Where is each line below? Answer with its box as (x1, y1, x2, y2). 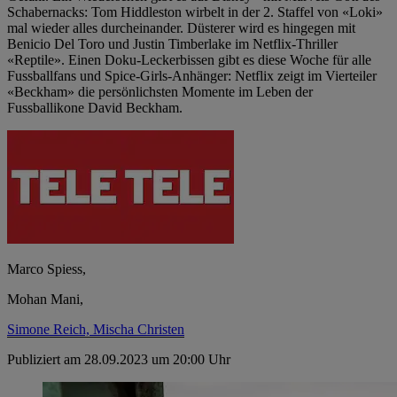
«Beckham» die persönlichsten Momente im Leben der (7, 83, 313, 99)
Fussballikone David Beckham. (7, 99, 183, 115)
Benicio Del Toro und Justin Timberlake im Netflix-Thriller (7, 35, 338, 51)
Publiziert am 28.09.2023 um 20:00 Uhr (7, 351, 230, 367)
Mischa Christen (93, 321, 184, 337)
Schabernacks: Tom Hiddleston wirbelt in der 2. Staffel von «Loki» (7, 4, 383, 19)
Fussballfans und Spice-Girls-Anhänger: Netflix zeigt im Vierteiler (7, 67, 377, 83)
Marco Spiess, (7, 261, 86, 276)
